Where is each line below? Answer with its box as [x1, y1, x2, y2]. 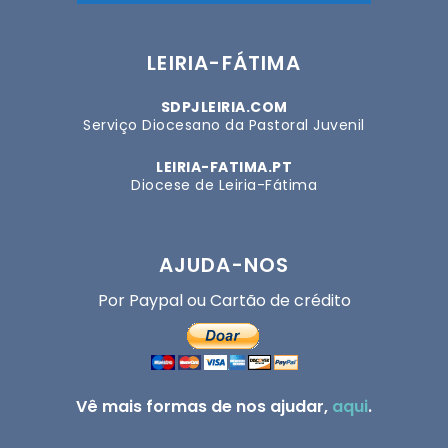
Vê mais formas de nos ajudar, [76, 395, 332, 419]
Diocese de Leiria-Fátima [131, 175, 317, 196]
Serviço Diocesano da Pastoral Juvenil [83, 115, 365, 136]
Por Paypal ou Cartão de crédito [97, 289, 351, 313]
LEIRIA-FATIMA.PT [156, 157, 292, 178]
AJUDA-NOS [158, 251, 290, 280]
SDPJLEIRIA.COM [160, 97, 288, 118]
